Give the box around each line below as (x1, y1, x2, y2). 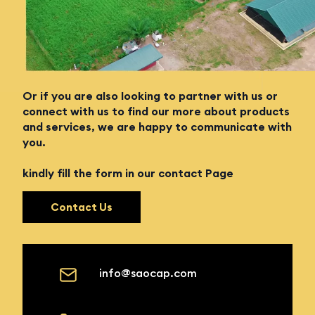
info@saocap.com (99, 266, 198, 281)
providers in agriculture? (22, 66, 158, 81)
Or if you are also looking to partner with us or (22, 89, 278, 103)
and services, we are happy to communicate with (22, 120, 292, 134)
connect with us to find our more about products (22, 104, 290, 119)
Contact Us (51, 200, 113, 214)
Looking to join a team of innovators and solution (22, 51, 292, 65)
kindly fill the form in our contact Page (22, 166, 234, 181)
